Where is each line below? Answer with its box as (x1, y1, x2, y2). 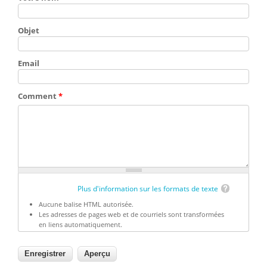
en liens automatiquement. (38, 220, 122, 229)
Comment (18, 90, 58, 101)
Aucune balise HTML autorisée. (38, 200, 133, 209)
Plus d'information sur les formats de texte (77, 184, 218, 194)
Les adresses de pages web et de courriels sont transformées (38, 210, 224, 219)
